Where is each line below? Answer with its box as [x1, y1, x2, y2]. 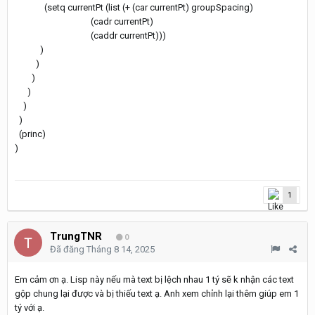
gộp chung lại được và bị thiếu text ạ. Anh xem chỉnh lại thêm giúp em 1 [15, 288, 299, 299]
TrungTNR [50, 229, 102, 243]
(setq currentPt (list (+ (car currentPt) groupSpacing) [15, 1, 253, 13]
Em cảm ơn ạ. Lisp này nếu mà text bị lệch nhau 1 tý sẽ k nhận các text [15, 274, 294, 285]
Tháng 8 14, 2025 [86, 243, 155, 255]
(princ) [15, 128, 46, 139]
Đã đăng [50, 243, 86, 255]
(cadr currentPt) [15, 15, 153, 27]
